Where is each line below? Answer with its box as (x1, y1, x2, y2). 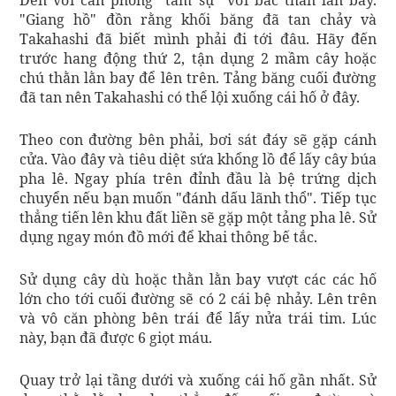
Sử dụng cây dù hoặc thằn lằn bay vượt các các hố (19, 269, 377, 289)
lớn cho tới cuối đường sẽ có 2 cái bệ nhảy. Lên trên (19, 288, 377, 308)
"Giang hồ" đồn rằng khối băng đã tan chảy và (19, 9, 377, 29)
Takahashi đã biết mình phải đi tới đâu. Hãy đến (19, 28, 377, 49)
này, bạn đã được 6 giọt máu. (19, 327, 212, 347)
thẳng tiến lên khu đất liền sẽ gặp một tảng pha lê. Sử (19, 207, 377, 227)
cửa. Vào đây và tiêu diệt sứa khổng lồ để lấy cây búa (19, 148, 377, 169)
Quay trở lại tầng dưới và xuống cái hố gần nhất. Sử (19, 369, 377, 390)
